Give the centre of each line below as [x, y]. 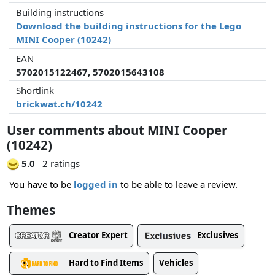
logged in [96, 184]
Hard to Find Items [106, 262]
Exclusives [218, 235]
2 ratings [60, 164]
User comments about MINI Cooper [117, 130]
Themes [31, 210]
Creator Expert [98, 235]
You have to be [41, 184]
